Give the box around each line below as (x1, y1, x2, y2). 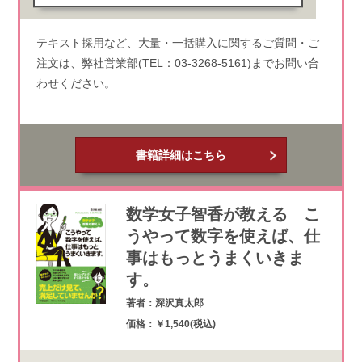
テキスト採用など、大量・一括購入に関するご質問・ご (36, 36, 319, 49)
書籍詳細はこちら (135, 148, 226, 162)
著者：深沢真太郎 (125, 297, 204, 309)
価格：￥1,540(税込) (125, 318, 216, 330)
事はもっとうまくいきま (125, 248, 304, 267)
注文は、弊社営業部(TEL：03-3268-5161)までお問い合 (36, 56, 319, 69)
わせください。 (36, 76, 116, 90)
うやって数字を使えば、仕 (125, 226, 320, 245)
